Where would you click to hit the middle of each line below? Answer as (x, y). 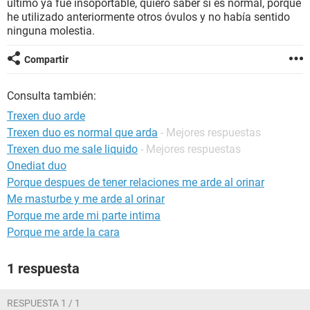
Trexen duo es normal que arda (82, 133)
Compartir (46, 60)
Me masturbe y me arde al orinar (86, 199)
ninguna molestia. (51, 31)
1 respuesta (43, 268)
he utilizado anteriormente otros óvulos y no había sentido (148, 17)
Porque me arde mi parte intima (84, 216)
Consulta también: (52, 96)
